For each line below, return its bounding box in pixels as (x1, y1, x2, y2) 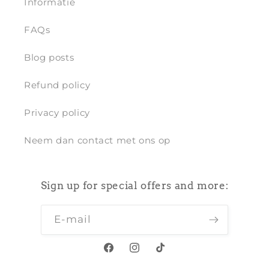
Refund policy (24, 79, 91, 91)
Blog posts (24, 52, 74, 63)
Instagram (128, 248, 178, 259)
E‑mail (53, 213, 91, 225)
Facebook (101, 248, 149, 259)
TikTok (154, 248, 185, 259)
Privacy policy (24, 107, 90, 118)
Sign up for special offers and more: (40, 180, 229, 192)
